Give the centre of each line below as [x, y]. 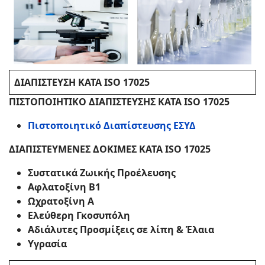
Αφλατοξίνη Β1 [64, 187]
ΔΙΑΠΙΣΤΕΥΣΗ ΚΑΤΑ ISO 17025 [82, 82]
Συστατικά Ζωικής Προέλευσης [102, 173]
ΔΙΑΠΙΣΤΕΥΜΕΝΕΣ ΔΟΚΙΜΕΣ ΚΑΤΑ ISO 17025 [110, 149]
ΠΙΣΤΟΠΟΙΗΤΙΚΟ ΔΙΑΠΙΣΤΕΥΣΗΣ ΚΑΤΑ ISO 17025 [119, 102]
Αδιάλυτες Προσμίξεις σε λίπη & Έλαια [121, 230]
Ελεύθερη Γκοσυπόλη [79, 215]
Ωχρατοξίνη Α [61, 201]
